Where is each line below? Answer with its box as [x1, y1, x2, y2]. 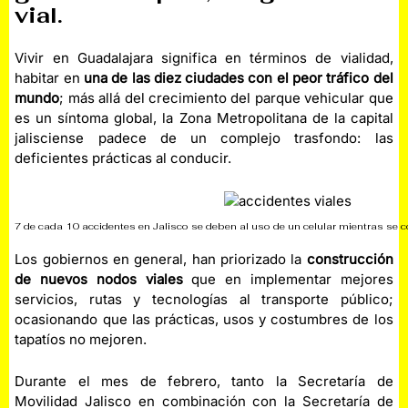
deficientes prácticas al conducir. [15, 149, 232, 167]
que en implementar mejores [182, 270, 393, 288]
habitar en [15, 69, 84, 87]
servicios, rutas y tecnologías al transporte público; [15, 290, 393, 308]
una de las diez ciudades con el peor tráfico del [84, 69, 393, 87]
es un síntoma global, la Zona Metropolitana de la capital [15, 109, 393, 127]
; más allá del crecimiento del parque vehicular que [59, 89, 393, 107]
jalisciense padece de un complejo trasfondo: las [15, 129, 393, 147]
